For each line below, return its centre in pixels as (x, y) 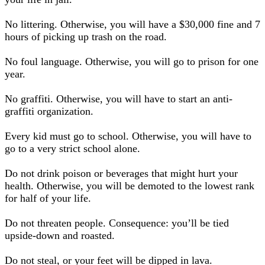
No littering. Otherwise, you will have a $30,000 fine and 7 (132, 24)
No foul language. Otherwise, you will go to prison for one (132, 62)
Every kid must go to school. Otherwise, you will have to (128, 136)
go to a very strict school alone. (72, 148)
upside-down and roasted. (60, 235)
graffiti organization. (49, 111)
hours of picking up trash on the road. (86, 37)
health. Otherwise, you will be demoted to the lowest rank (130, 186)
